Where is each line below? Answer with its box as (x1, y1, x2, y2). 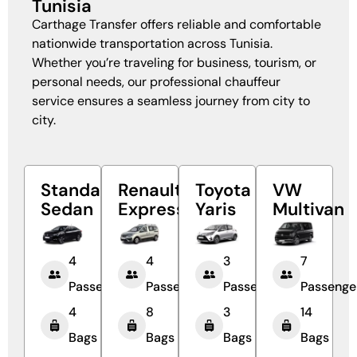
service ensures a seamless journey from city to (32, 92, 310, 109)
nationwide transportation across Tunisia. (32, 34, 273, 52)
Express (118, 197, 186, 221)
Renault (118, 178, 182, 202)
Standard (41, 178, 119, 202)
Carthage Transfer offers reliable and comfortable (32, 15, 321, 33)
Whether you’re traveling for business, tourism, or (32, 53, 316, 71)
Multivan (273, 197, 344, 221)
